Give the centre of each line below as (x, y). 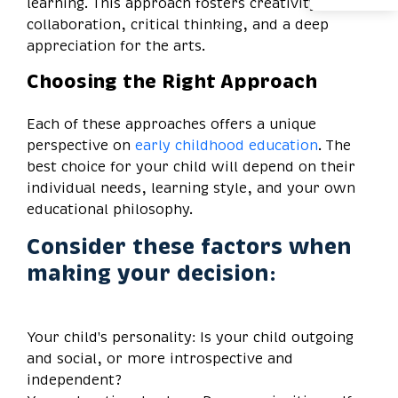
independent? (74, 380)
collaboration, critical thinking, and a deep (178, 24)
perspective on (81, 145)
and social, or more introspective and (160, 358)
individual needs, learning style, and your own (191, 188)
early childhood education (227, 145)
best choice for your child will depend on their (191, 167)
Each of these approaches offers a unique (171, 124)
